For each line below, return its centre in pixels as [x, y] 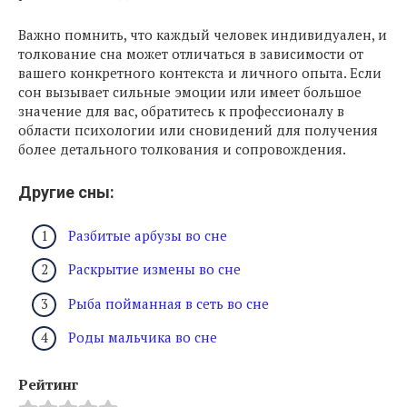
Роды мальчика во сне [143, 337]
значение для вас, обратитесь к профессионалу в [181, 111]
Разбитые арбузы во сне [148, 235]
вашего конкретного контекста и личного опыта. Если [200, 73]
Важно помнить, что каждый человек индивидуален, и [203, 35]
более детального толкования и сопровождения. [182, 149]
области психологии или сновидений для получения [198, 130]
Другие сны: [66, 192]
